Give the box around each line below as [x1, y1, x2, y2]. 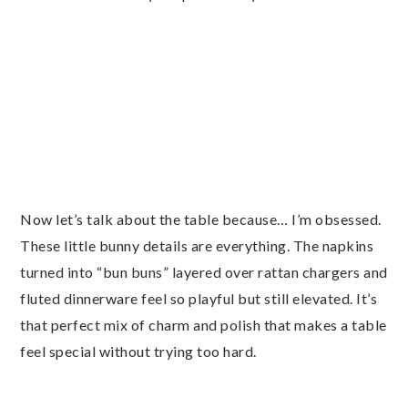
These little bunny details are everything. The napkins [20, 237, 373, 254]
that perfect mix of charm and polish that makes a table [20, 316, 387, 333]
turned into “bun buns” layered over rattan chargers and [20, 263, 388, 280]
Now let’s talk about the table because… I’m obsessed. [20, 210, 382, 228]
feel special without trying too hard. [20, 342, 257, 360]
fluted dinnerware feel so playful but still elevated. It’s [20, 290, 377, 307]
